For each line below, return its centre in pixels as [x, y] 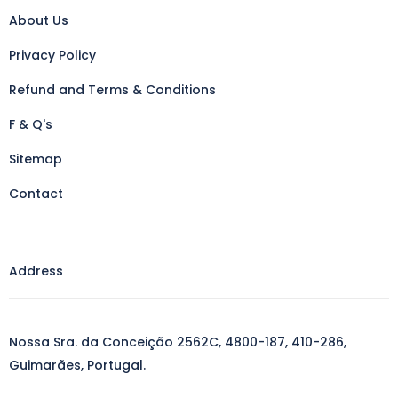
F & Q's [31, 124]
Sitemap [36, 159]
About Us [39, 20]
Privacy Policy [52, 55]
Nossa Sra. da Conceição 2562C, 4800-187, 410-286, [178, 342]
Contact [36, 194]
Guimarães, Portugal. [77, 365]
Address [36, 271]
